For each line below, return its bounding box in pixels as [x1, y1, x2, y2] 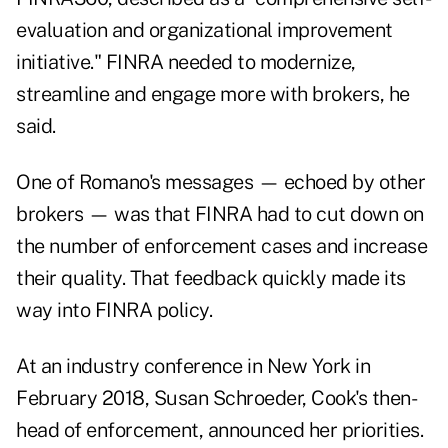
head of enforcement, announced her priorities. [16, 418, 423, 443]
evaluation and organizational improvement [16, 18, 393, 43]
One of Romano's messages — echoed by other [16, 170, 425, 195]
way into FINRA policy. [16, 298, 212, 323]
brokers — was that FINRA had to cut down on [16, 202, 424, 227]
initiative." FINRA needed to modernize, [16, 50, 356, 75]
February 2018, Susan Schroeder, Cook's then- [16, 386, 417, 411]
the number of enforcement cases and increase [16, 234, 427, 259]
